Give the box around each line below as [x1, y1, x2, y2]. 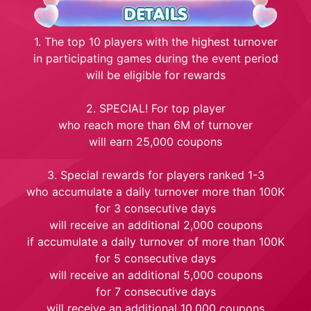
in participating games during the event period [33, 51, 278, 65]
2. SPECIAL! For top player [85, 101, 226, 115]
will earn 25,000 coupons [89, 134, 222, 149]
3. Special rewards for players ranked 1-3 [47, 167, 264, 182]
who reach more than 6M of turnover [58, 117, 253, 132]
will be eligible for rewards [85, 67, 226, 82]
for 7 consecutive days [95, 284, 216, 299]
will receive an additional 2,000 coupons [49, 217, 262, 232]
